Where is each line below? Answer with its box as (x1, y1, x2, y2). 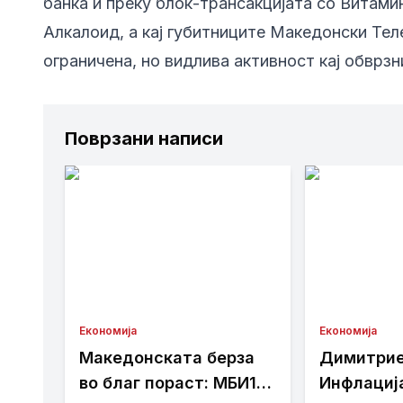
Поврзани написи (65, 128, 223, 150)
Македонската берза (79, 348, 255, 368)
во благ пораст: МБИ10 (79, 373, 267, 393)
